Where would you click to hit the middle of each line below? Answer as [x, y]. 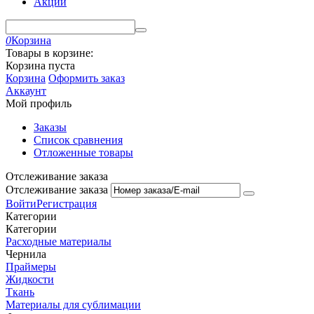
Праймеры [31, 267]
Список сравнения [78, 140]
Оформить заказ [87, 78]
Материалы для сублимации [73, 305]
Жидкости [30, 279]
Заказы [50, 127]
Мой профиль [39, 103]
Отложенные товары [83, 152]
